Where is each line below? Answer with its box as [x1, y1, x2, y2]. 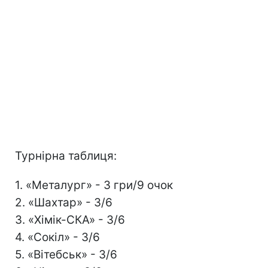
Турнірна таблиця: [15, 148, 117, 163]
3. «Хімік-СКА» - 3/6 [15, 212, 125, 227]
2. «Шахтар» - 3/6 [15, 195, 112, 209]
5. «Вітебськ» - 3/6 [15, 247, 117, 261]
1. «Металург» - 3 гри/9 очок [15, 178, 173, 192]
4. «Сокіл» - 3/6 [15, 230, 100, 244]
